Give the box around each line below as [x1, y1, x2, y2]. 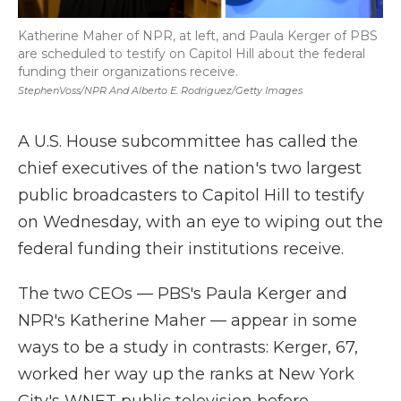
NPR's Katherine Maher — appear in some [18, 311, 357, 330]
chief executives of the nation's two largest [18, 158, 362, 178]
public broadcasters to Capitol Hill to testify [18, 185, 364, 205]
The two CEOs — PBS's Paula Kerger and [18, 284, 347, 303]
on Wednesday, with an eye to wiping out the [18, 212, 383, 232]
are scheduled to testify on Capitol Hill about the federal [18, 46, 365, 62]
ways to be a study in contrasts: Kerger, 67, [18, 337, 358, 357]
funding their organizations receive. [18, 64, 238, 80]
